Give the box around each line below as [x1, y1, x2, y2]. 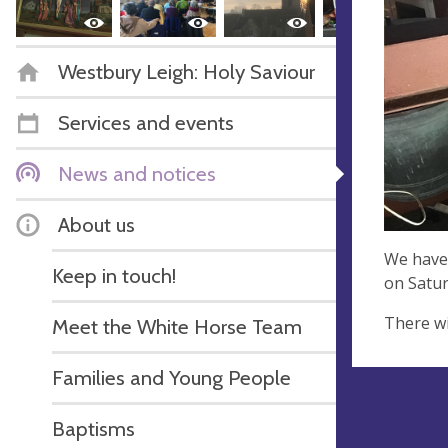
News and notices [58, 160, 216, 186]
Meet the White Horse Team [52, 313, 302, 339]
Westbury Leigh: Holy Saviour [58, 58, 315, 84]
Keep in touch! [52, 262, 176, 288]
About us [58, 211, 135, 237]
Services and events [58, 109, 234, 135]
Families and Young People [52, 364, 291, 390]
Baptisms [52, 415, 135, 441]
